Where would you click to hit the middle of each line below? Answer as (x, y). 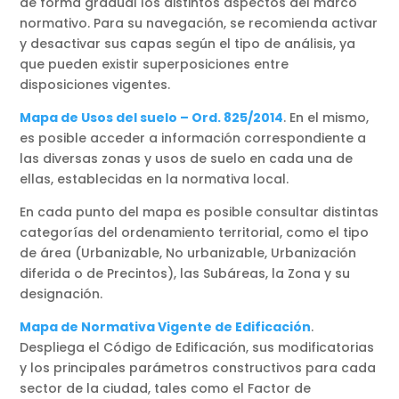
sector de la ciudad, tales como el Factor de (166, 388)
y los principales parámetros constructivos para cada (198, 367)
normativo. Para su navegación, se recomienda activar (199, 23)
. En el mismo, (326, 117)
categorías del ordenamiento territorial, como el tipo (195, 232)
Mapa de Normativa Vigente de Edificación (166, 326)
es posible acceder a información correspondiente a (193, 138)
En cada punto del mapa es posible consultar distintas (199, 212)
